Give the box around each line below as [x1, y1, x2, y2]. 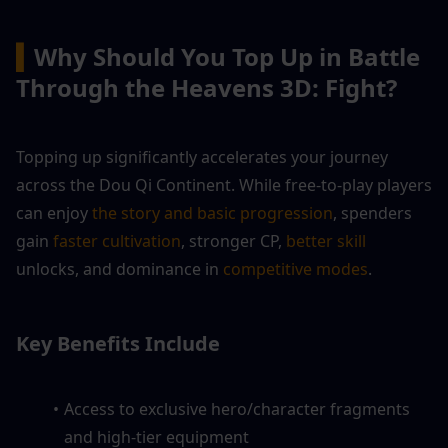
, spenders [333, 201, 412, 224]
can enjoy [16, 201, 92, 224]
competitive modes [223, 257, 368, 280]
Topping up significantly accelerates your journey [16, 145, 388, 168]
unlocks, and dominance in [16, 257, 223, 280]
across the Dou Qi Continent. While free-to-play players [16, 173, 432, 196]
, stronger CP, [181, 229, 282, 252]
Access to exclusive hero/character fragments [63, 397, 410, 420]
